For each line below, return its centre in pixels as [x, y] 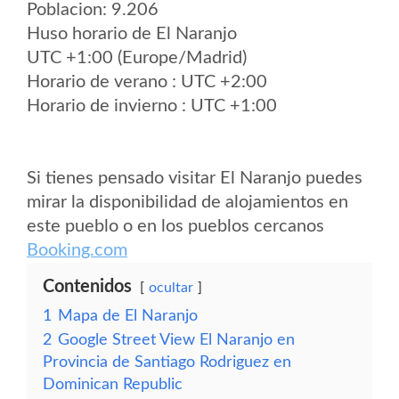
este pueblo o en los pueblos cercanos [175, 226]
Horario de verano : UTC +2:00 [147, 82]
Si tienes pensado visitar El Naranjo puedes [195, 178]
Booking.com [77, 250]
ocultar [171, 288]
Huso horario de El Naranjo [132, 34]
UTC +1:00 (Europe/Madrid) [137, 58]
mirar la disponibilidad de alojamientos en [187, 202]
